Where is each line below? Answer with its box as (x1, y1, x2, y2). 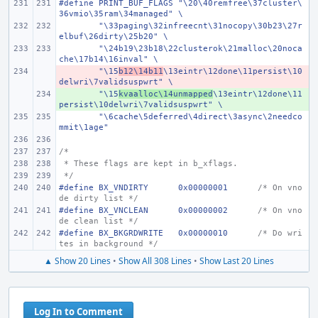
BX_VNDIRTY (99, 183, 148, 192)
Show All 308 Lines (119, 255, 192, 267)
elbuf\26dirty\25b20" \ (59, 32, 168, 41)
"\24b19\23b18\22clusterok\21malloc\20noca (99, 44, 302, 53)
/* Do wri (258, 229, 302, 238)
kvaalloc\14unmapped (119, 89, 213, 99)
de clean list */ (59, 216, 138, 226)
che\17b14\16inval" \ (59, 55, 158, 64)
